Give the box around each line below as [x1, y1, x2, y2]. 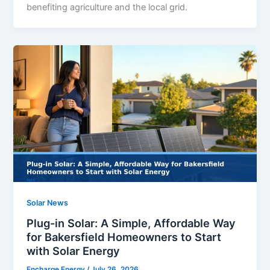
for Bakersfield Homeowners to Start [27, 230, 222, 244]
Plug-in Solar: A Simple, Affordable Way [27, 216, 236, 230]
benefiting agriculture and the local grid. [27, 1, 188, 13]
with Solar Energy [27, 244, 121, 258]
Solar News [27, 198, 69, 207]
